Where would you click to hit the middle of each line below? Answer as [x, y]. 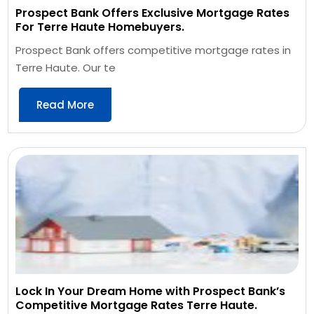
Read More [66, 104]
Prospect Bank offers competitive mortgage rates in [153, 50]
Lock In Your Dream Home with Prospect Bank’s [151, 291]
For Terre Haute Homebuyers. [100, 27]
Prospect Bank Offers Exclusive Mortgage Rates [153, 13]
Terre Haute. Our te [66, 67]
